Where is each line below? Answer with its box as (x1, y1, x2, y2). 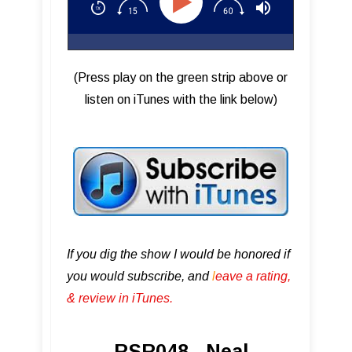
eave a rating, (215, 269, 291, 284)
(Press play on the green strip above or (74, 70, 288, 84)
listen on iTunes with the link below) (84, 92, 277, 106)
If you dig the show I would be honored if (67, 247, 290, 262)
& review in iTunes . (67, 291, 173, 306)
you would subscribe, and (67, 269, 212, 284)
